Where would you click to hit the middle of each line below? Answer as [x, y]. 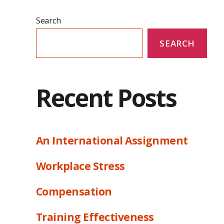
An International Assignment [112, 140]
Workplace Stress [80, 166]
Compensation [74, 191]
